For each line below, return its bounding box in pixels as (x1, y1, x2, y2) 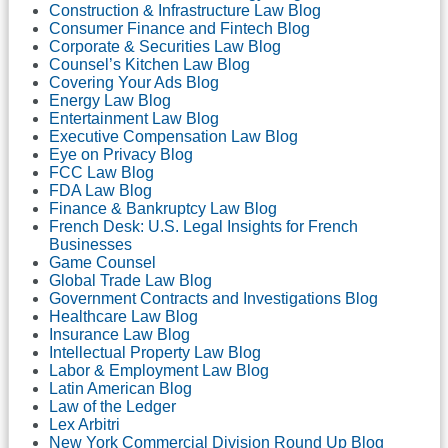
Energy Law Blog (49, 91, 171, 109)
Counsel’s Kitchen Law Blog (49, 55, 250, 73)
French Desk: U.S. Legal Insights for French (49, 217, 358, 235)
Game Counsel (49, 253, 156, 271)
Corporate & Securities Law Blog (49, 37, 281, 55)
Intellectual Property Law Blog (49, 343, 261, 361)
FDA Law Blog (49, 181, 152, 199)
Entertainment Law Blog (49, 109, 219, 127)
